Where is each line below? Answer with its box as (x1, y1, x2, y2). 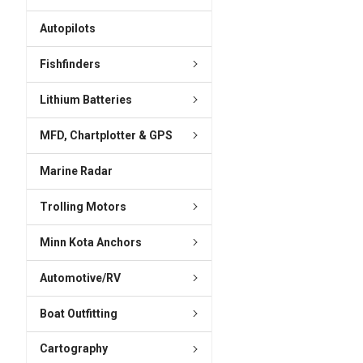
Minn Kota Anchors (39, 235, 142, 249)
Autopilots (39, 21, 96, 35)
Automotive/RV (39, 271, 121, 284)
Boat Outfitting (39, 306, 117, 320)
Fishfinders (39, 57, 100, 70)
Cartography (39, 342, 108, 356)
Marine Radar (39, 164, 113, 177)
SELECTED (252, 11, 297, 23)
